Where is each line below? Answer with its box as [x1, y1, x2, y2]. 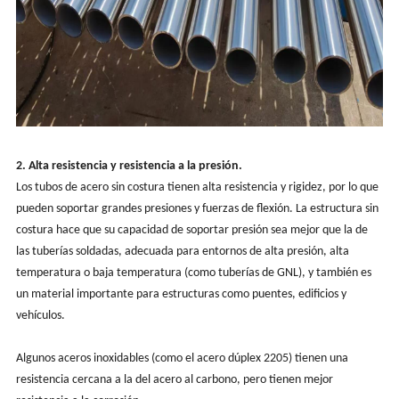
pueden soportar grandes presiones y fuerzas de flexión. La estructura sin [15, 201, 379, 216]
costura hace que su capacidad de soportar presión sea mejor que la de [15, 223, 368, 237]
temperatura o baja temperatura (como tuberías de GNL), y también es [15, 265, 371, 280]
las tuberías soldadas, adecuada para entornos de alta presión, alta [15, 244, 349, 258]
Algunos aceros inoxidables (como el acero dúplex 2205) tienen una [15, 351, 348, 365]
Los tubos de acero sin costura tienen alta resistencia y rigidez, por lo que [15, 180, 379, 194]
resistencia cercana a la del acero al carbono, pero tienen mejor [15, 372, 333, 387]
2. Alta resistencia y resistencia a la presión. [15, 159, 242, 173]
